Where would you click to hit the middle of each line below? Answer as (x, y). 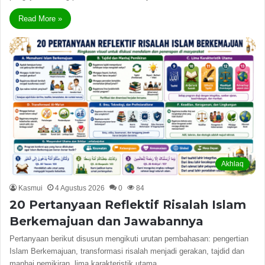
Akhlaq (232, 164)
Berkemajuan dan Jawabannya (106, 221)
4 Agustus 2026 (80, 188)
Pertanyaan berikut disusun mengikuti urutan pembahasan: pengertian (129, 238)
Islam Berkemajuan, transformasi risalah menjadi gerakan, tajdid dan (127, 251)
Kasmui (30, 188)
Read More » (40, 18)
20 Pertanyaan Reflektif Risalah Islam (128, 204)
